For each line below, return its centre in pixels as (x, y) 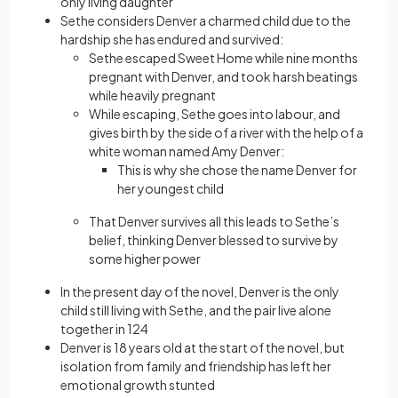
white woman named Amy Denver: (187, 151)
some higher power (145, 259)
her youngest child (171, 189)
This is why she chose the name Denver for (237, 170)
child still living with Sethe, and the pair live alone (196, 310)
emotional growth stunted (138, 385)
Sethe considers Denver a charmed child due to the (206, 21)
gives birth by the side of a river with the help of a (226, 133)
